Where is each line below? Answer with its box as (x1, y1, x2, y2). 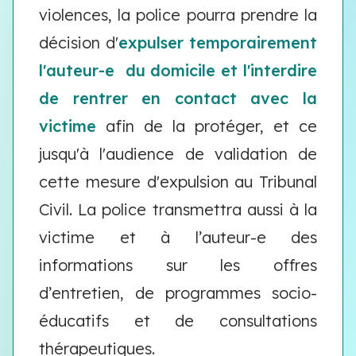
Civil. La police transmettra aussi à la (39, 199, 317, 219)
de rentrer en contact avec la (39, 88, 317, 108)
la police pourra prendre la (118, 5, 318, 25)
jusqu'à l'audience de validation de (39, 144, 317, 164)
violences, (39, 5, 112, 25)
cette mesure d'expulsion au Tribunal (39, 172, 317, 192)
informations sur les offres (39, 255, 317, 275)
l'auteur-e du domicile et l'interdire (39, 60, 317, 80)
